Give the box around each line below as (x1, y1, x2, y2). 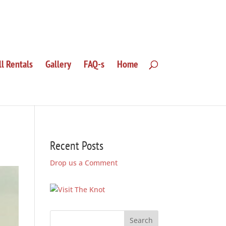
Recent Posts (49, 137, 103, 153)
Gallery (45, 57, 71, 71)
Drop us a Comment (49, 157, 118, 167)
